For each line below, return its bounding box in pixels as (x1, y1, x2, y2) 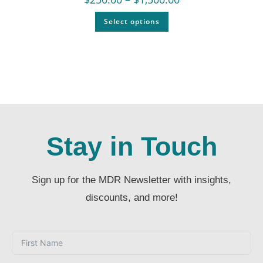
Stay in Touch (46, 131, 217, 161)
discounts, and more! (85, 191, 178, 203)
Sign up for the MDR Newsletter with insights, (32, 174, 231, 186)
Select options (103, 16, 160, 27)
